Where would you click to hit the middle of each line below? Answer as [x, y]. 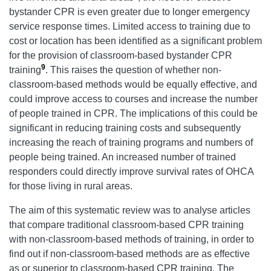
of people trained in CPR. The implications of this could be [133, 114]
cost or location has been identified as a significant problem [135, 41]
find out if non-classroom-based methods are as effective [129, 254]
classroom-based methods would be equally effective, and [133, 85]
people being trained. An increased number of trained [122, 157]
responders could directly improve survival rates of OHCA [131, 172]
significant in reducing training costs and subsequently [125, 128]
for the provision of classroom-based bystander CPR [121, 56]
